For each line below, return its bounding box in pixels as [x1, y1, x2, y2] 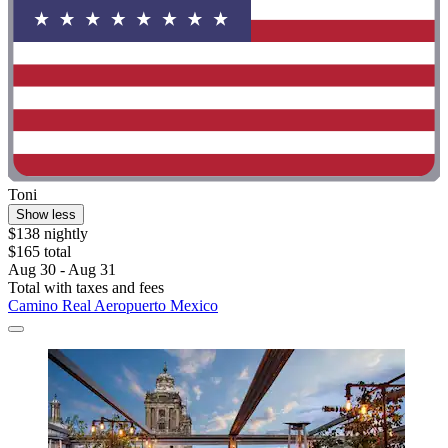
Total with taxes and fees [8, 278, 164, 296]
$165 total [8, 242, 71, 260]
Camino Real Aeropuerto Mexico [8, 296, 218, 314]
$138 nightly [8, 224, 88, 242]
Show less [16, 206, 76, 222]
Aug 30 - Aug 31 [8, 260, 116, 278]
